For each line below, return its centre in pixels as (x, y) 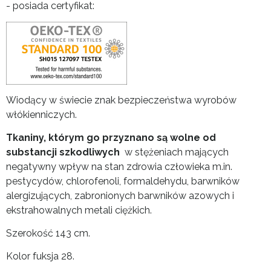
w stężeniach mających (175, 152)
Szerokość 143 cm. (49, 233)
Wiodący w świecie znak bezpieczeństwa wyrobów (121, 100)
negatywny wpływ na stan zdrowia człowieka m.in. (119, 167)
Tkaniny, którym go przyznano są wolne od (111, 138)
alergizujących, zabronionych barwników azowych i (120, 196)
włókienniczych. (41, 115)
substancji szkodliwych (64, 152)
